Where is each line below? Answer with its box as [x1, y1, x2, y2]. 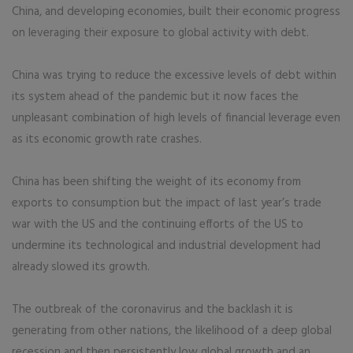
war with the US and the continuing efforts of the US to [12, 215, 303, 234]
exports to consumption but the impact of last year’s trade [12, 194, 321, 213]
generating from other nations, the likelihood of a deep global [12, 321, 332, 340]
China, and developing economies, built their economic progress [12, 2, 340, 21]
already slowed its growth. [12, 258, 150, 277]
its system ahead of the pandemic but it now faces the [12, 87, 299, 106]
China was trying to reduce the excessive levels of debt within [12, 66, 336, 85]
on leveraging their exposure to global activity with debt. [12, 24, 309, 43]
